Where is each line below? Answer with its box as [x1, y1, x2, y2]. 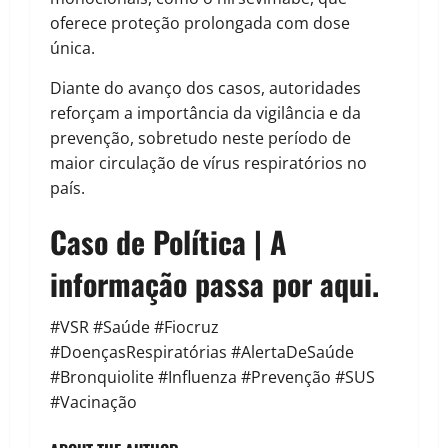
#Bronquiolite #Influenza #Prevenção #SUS [50, 366, 375, 389]
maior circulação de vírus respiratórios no [50, 152, 367, 175]
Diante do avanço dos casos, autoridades [50, 77, 361, 100]
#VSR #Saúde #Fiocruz [50, 316, 219, 339]
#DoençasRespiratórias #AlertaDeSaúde [50, 341, 354, 364]
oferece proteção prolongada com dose [50, 12, 350, 35]
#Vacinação [50, 391, 137, 414]
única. [50, 37, 95, 60]
